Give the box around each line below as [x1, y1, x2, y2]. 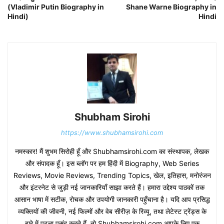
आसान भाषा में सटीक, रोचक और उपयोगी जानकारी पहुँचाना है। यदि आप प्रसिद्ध [14, 195, 210, 204]
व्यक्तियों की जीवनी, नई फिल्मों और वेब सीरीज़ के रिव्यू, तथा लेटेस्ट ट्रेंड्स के [17, 207, 206, 216]
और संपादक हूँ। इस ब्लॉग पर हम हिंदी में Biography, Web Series [25, 159, 199, 168]
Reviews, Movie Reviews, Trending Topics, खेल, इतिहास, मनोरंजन [13, 171, 211, 180]
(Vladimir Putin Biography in [7, 2, 104, 11]
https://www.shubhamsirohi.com [61, 128, 163, 137]
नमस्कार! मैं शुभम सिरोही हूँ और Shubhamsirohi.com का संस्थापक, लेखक [15, 147, 209, 156]
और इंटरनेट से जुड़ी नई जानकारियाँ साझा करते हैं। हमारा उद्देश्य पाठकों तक [19, 183, 204, 192]
